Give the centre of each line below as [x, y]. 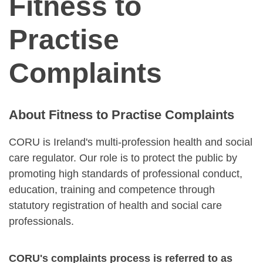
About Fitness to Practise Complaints [122, 115]
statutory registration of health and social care [115, 205]
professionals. [41, 221]
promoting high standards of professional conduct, [126, 174]
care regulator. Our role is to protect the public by [123, 158]
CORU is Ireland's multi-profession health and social [131, 142]
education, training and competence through [112, 190]
